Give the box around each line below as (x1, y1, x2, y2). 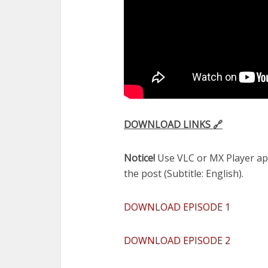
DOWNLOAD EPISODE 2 (124, 233, 230, 247)
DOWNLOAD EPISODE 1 (124, 200, 230, 214)
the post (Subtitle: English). (124, 166, 243, 180)
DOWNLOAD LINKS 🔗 (124, 117, 223, 131)
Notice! (124, 151, 155, 165)
